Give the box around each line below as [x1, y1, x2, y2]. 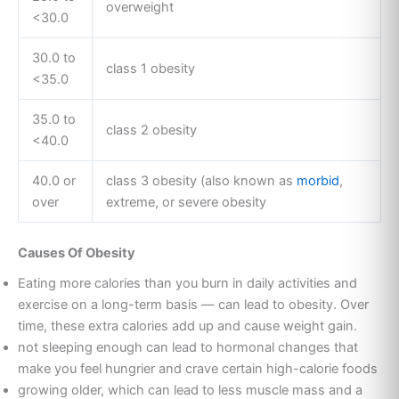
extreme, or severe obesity [105, 194, 266, 211]
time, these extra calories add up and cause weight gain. [18, 318, 357, 335]
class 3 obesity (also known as [105, 173, 297, 190]
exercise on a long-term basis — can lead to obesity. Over [18, 297, 369, 313]
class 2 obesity [105, 122, 197, 139]
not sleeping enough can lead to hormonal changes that [18, 339, 358, 356]
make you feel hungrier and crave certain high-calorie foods [18, 361, 378, 378]
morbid [296, 173, 339, 190]
